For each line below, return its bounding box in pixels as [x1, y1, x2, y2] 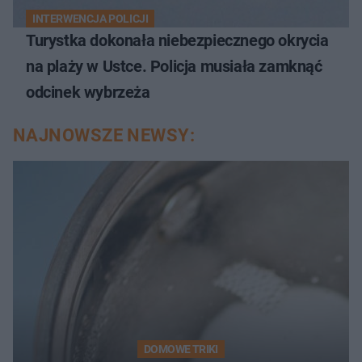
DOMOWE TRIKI [144, 342, 218, 356]
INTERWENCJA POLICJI [32, 11, 149, 25]
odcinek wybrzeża [26, 82, 150, 102]
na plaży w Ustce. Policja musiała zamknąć [26, 56, 322, 76]
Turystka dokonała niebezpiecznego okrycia [26, 30, 329, 50]
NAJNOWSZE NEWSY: [13, 124, 196, 145]
